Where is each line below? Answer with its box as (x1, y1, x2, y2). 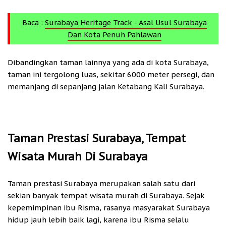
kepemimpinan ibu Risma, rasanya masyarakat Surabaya (8, 203, 210, 213)
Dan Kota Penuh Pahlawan (67, 29, 161, 39)
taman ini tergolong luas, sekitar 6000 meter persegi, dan (8, 70, 214, 80)
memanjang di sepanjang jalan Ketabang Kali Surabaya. (8, 82, 204, 92)
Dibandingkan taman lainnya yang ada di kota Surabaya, (8, 58, 209, 68)
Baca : (22, 17, 45, 27)
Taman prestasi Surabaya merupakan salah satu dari (8, 179, 195, 189)
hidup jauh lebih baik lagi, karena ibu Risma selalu (8, 215, 189, 225)
